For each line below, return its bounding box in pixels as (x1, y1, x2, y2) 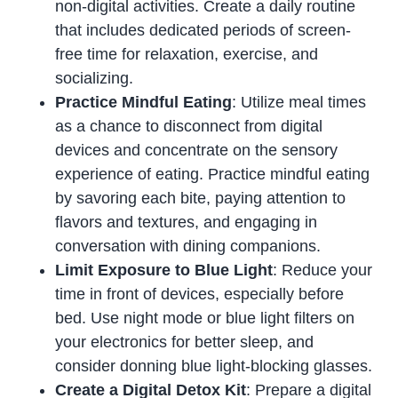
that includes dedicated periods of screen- (55, 20, 352, 39)
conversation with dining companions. (55, 236, 322, 255)
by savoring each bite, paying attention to (55, 188, 346, 207)
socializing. (55, 68, 134, 87)
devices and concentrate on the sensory (55, 140, 338, 159)
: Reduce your (273, 260, 373, 279)
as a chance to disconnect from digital (55, 116, 323, 135)
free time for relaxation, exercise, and (55, 44, 319, 63)
